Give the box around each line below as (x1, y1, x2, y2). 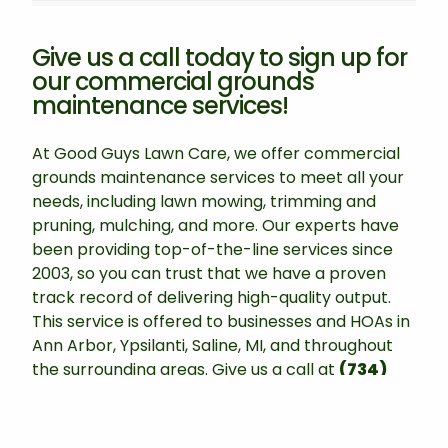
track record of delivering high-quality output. (32, 286, 391, 310)
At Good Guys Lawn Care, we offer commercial (32, 142, 400, 166)
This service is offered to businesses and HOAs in (32, 310, 410, 334)
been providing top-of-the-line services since (32, 238, 393, 262)
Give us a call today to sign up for (32, 41, 407, 75)
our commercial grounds (32, 65, 314, 99)
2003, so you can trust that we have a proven (32, 262, 386, 286)
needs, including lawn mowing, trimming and (32, 190, 376, 214)
